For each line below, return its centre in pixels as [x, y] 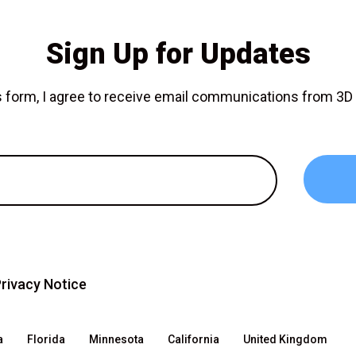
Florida [46, 340]
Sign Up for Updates [178, 54]
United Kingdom [285, 340]
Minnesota [116, 340]
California [193, 340]
